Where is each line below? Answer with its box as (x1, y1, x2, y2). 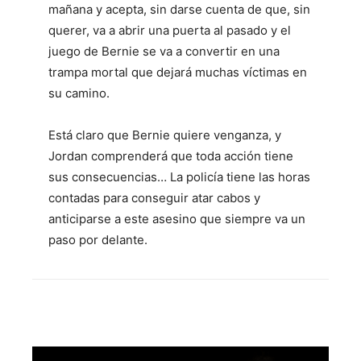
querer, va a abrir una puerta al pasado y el (48, 23, 291, 39)
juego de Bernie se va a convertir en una (48, 44, 280, 60)
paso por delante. (48, 232, 147, 248)
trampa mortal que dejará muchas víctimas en (48, 64, 307, 81)
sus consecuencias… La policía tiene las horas (48, 169, 310, 185)
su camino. (48, 85, 110, 102)
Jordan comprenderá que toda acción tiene (48, 148, 293, 164)
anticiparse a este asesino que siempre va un (48, 211, 305, 227)
